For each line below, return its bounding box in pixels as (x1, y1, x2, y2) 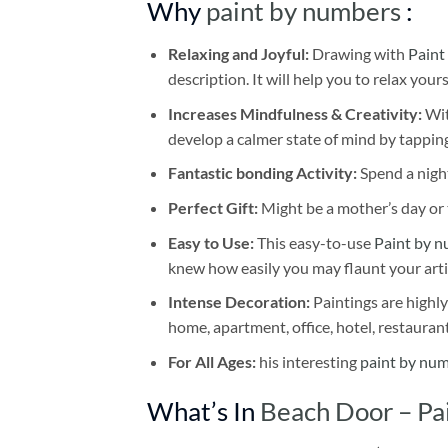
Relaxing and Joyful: (167, 44, 312, 64)
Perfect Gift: (167, 198, 258, 218)
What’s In (147, 395, 260, 426)
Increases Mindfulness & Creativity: (167, 103, 422, 123)
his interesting (258, 351, 360, 371)
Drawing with (311, 44, 408, 64)
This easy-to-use (253, 232, 374, 252)
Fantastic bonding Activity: (167, 163, 357, 183)
